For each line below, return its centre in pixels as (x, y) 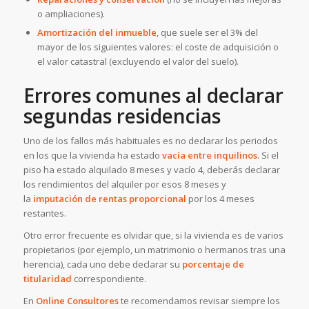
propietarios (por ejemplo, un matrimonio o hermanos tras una (154, 250)
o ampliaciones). (71, 14)
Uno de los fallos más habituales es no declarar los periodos (150, 141)
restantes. (44, 213)
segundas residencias (122, 116)
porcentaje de (213, 265)
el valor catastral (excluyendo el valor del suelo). (138, 62)
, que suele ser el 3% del (207, 33)
